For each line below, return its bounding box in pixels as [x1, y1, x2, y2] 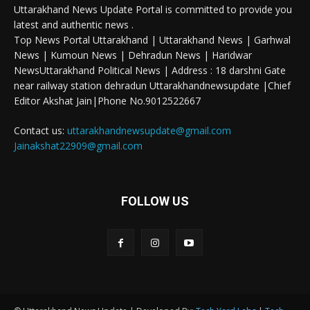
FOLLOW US [121, 194, 189, 209]
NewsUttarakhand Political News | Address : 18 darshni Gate [14, 64, 286, 77]
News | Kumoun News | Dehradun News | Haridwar [14, 48, 252, 62]
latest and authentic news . [14, 18, 134, 32]
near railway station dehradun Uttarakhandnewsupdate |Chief [14, 79, 291, 93]
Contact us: [14, 124, 67, 138]
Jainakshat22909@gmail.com [14, 139, 143, 153]
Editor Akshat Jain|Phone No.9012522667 [14, 94, 201, 108]
